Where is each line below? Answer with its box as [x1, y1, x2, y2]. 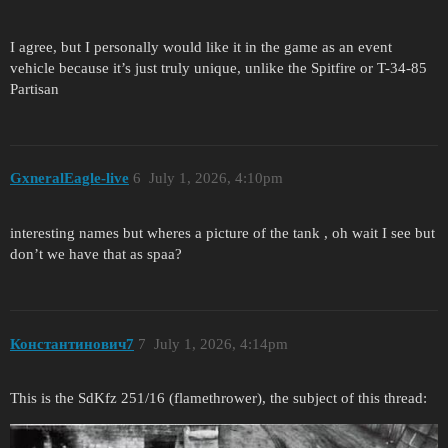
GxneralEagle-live [10, 170, 129, 187]
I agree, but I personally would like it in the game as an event [10, 38, 392, 55]
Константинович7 [10, 335, 134, 352]
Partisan [10, 80, 59, 97]
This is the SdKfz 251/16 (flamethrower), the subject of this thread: [10, 390, 427, 407]
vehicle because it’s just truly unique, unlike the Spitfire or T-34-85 [10, 59, 427, 76]
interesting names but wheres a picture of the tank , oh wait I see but [10, 225, 435, 242]
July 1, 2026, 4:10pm [148, 170, 283, 187]
